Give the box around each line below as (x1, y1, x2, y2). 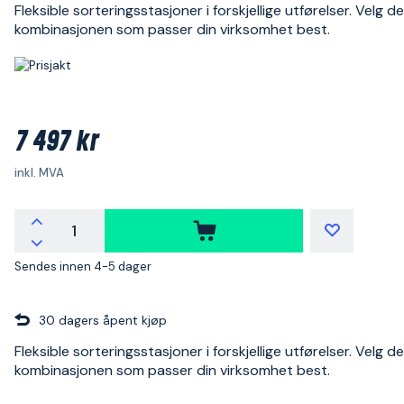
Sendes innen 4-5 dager (14, 258, 151, 274)
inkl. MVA (14, 164, 64, 180)
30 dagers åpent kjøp (39, 311, 167, 328)
